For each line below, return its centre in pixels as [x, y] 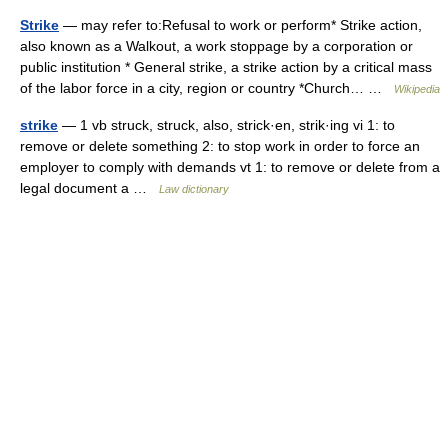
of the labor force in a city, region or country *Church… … [207, 88]
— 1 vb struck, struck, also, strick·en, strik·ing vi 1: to [226, 125]
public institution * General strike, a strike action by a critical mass [226, 67]
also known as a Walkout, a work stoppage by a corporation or [216, 46]
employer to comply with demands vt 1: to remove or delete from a [230, 167]
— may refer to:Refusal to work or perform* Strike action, [240, 25]
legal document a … [89, 188]
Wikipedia [417, 89]
